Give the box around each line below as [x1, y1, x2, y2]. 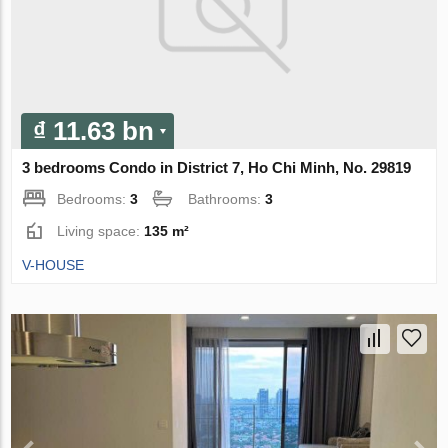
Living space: [57, 223, 145, 240]
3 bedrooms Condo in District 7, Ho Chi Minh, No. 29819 [22, 159, 412, 177]
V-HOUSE [22, 257, 85, 274]
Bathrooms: [188, 191, 266, 208]
